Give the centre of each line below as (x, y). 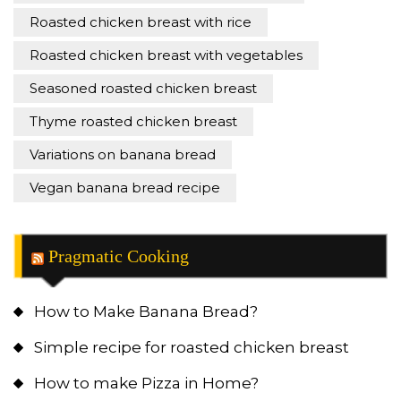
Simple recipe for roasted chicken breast (192, 348)
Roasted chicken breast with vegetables (166, 55)
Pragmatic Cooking (119, 256)
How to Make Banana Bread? (146, 312)
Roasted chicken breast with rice (141, 22)
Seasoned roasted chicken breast (143, 89)
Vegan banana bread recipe (125, 188)
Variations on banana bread (123, 155)
